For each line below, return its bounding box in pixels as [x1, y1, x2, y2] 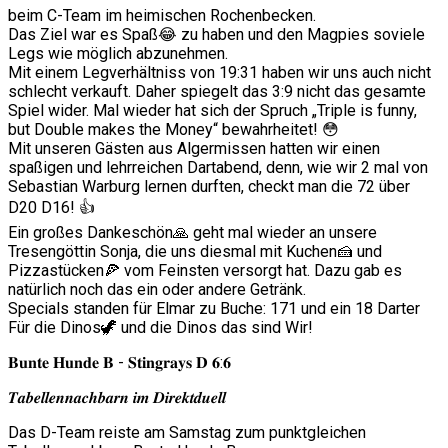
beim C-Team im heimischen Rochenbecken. [8, 6, 316, 26]
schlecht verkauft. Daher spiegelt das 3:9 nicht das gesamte [8, 82, 426, 102]
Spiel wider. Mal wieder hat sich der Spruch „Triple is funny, [8, 101, 417, 121]
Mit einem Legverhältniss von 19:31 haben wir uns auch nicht [8, 63, 431, 83]
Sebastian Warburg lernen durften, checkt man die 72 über [8, 177, 410, 197]
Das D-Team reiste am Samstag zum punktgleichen [8, 423, 366, 443]
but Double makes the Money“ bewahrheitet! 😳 [8, 120, 339, 140]
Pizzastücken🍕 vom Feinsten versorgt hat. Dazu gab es [8, 261, 402, 281]
